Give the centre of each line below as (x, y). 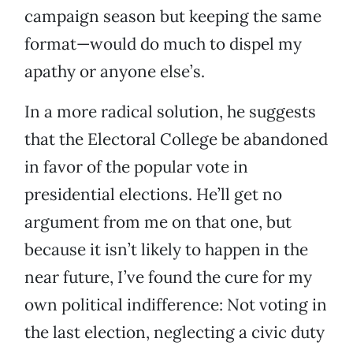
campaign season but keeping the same (173, 17)
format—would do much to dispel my (163, 44)
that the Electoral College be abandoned (176, 139)
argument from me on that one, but (158, 222)
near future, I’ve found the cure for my (168, 277)
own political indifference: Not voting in (176, 305)
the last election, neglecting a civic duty (175, 333)
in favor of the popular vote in (136, 167)
